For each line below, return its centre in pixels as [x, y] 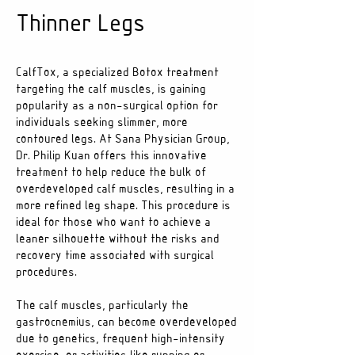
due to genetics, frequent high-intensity [120, 339]
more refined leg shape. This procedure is [123, 206]
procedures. [46, 273]
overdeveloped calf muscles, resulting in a [125, 189]
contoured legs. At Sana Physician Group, [123, 139]
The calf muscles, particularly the [102, 306]
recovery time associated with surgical [115, 256]
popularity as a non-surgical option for [117, 106]
